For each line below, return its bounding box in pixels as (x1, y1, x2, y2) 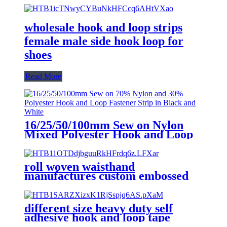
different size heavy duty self (24, 201, 173, 215)
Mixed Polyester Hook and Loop (24, 127, 193, 141)
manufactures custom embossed (24, 169, 188, 182)
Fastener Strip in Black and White (24, 136, 203, 150)
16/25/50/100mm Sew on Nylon (24, 118, 183, 132)
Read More (25, 71, 61, 81)
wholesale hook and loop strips (24, 20, 182, 34)
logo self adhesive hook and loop (24, 178, 191, 192)
